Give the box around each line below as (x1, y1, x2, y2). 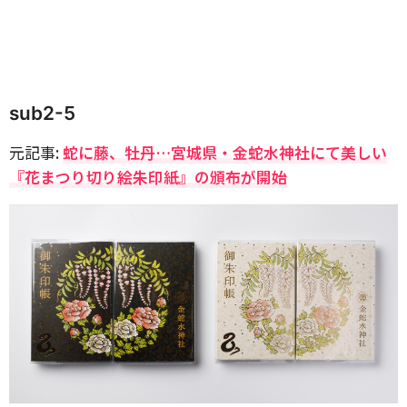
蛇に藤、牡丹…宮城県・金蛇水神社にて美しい (63, 141, 387, 164)
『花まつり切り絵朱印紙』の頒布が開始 (9, 165, 287, 188)
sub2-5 (9, 102, 75, 124)
